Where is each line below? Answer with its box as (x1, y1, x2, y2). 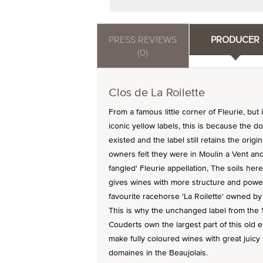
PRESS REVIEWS (109, 33, 177, 46)
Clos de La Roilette (108, 83, 205, 100)
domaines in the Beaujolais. (108, 247, 208, 258)
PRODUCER (211, 33, 260, 46)
